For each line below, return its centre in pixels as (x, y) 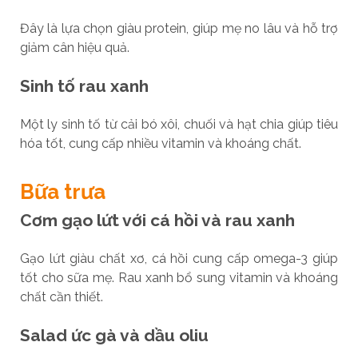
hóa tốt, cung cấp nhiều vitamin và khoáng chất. (160, 143)
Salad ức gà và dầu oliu (114, 335)
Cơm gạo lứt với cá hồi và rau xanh (157, 220)
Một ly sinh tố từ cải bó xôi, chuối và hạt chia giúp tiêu (179, 124)
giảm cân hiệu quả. (74, 47)
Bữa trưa (62, 191)
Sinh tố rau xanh (84, 86)
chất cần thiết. (61, 296)
